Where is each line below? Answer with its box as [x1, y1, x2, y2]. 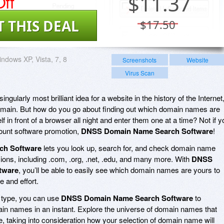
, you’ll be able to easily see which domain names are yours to [18, 164, 220, 175]
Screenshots [122, 55, 157, 64]
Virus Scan [124, 68, 154, 77]
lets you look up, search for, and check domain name [41, 142, 215, 153]
